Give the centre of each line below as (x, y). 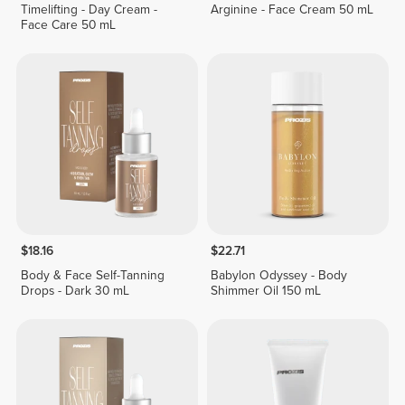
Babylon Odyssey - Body (279, 276)
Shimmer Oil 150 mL (266, 291)
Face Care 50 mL (68, 24)
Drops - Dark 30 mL (75, 291)
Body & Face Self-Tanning (92, 276)
